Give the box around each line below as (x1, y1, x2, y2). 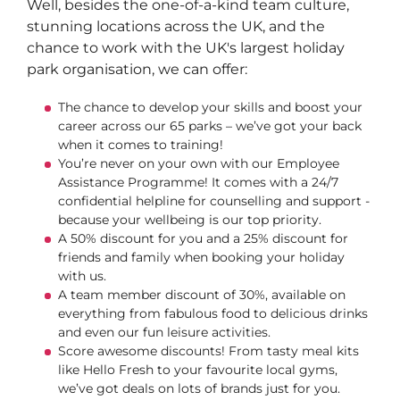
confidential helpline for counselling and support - (58, 193, 370, 209)
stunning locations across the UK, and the (27, 18, 325, 35)
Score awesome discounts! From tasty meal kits (58, 343, 359, 359)
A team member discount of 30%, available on (58, 287, 346, 303)
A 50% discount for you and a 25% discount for (58, 230, 348, 246)
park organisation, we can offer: (27, 61, 251, 78)
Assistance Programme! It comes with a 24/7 (58, 174, 338, 190)
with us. (58, 268, 110, 284)
